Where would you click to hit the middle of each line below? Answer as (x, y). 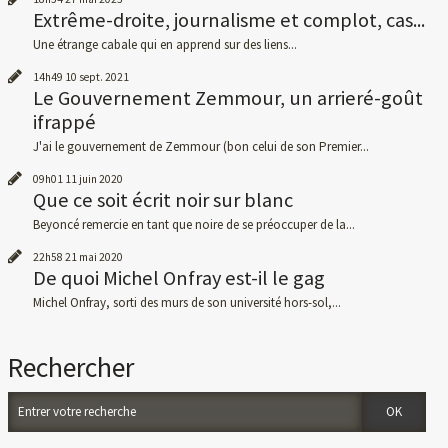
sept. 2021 (103, 77)
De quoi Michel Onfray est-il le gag (178, 278)
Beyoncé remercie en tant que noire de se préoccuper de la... (193, 225)
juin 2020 (100, 179)
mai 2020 (100, 257)
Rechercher (71, 367)
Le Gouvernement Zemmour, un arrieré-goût (227, 98)
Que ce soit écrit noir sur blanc (162, 200)
